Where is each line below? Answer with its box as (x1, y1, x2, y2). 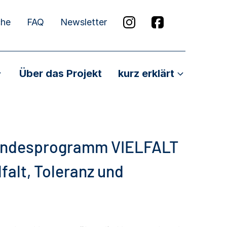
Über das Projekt (19, 67, 102, 80)
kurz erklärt (118, 67, 174, 80)
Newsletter (60, 17, 107, 27)
